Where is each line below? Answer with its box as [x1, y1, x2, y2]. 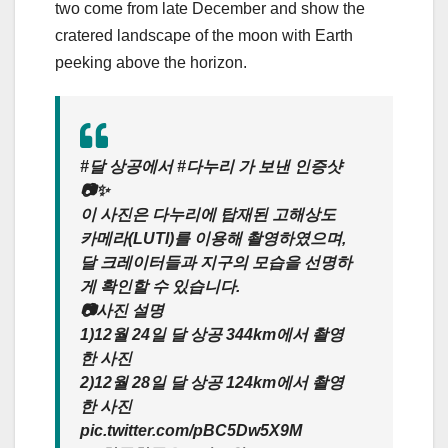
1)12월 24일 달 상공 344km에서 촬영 [80, 325, 344, 343]
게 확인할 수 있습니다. [80, 277, 240, 295]
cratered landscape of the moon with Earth [55, 26, 353, 44]
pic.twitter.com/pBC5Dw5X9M [80, 421, 302, 439]
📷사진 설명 [80, 301, 164, 319]
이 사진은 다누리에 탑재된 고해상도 [80, 205, 336, 223]
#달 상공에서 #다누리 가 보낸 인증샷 [80, 157, 342, 175]
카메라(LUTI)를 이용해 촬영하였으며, [80, 229, 346, 247]
